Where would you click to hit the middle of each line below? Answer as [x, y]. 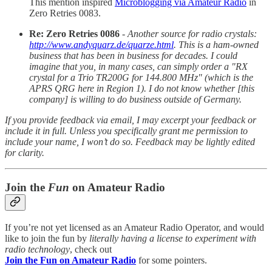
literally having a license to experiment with [173, 238]
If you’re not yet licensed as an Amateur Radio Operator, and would [134, 227]
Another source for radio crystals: [192, 34]
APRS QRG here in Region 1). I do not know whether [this [142, 89]
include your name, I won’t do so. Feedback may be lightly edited [130, 142]
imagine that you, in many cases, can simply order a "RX [138, 67]
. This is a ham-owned [216, 45]
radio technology [37, 249]
